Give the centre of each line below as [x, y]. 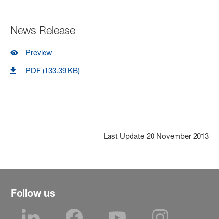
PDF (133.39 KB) [53, 70]
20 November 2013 [177, 136]
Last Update [124, 136]
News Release [43, 30]
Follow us [33, 193]
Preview [39, 52]
